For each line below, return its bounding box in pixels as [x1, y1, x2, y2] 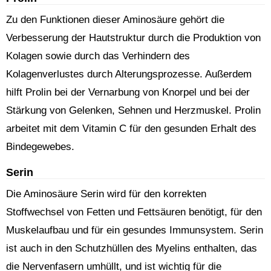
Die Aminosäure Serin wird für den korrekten [6, 188, 206, 200]
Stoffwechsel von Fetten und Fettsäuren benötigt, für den [6, 206, 262, 218]
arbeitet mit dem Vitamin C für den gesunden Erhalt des [6, 123, 256, 134]
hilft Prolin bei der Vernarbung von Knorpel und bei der [6, 87, 250, 98]
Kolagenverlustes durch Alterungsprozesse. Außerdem [6, 68, 252, 80]
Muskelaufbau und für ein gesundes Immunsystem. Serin [6, 224, 263, 236]
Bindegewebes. [6, 141, 74, 152]
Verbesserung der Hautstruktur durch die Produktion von [6, 32, 261, 44]
